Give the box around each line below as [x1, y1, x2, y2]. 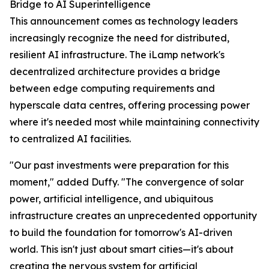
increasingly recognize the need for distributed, [10, 32, 229, 44]
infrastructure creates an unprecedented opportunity [10, 210, 257, 222]
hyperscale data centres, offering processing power [10, 99, 250, 112]
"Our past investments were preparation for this [10, 159, 229, 172]
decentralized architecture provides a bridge [10, 65, 220, 78]
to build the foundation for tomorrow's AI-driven [10, 226, 232, 239]
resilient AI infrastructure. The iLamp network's [10, 49, 225, 61]
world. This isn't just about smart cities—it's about [10, 243, 234, 256]
